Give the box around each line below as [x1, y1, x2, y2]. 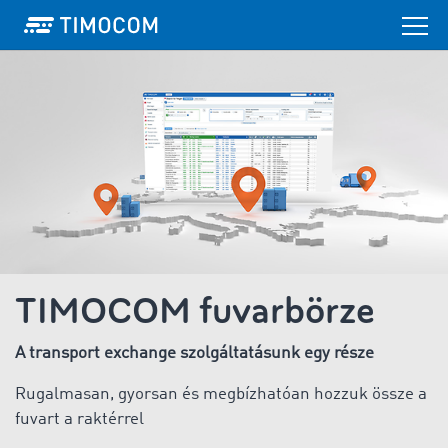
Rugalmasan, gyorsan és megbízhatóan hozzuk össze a [15, 386, 427, 403]
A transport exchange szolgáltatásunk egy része [15, 345, 374, 362]
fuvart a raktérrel [15, 411, 144, 428]
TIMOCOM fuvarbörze [15, 287, 375, 335]
